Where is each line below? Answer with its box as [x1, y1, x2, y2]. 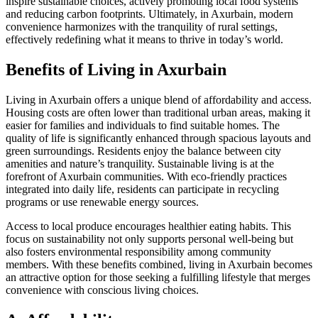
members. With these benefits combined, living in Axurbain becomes [6, 258, 312, 270]
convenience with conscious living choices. [6, 283, 199, 296]
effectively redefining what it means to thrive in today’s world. [6, 33, 283, 46]
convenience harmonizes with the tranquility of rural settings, [6, 21, 278, 33]
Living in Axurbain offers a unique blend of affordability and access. [6, 93, 312, 106]
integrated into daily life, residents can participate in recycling [6, 182, 279, 195]
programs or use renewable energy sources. [6, 195, 199, 208]
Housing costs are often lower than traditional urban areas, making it [6, 106, 310, 119]
